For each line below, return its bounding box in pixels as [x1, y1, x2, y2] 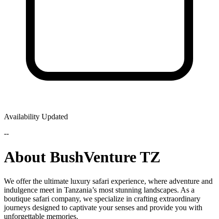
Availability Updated [4, 112, 68, 121]
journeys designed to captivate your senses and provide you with [4, 203, 202, 212]
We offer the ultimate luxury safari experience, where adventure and [4, 176, 213, 185]
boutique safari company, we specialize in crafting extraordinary [4, 194, 200, 203]
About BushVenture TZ [4, 148, 160, 166]
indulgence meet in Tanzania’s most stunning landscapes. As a [4, 185, 195, 194]
